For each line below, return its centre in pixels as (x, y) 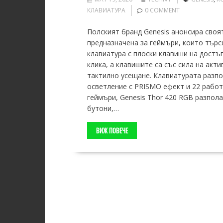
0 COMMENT (162, 10)
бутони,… (103, 109)
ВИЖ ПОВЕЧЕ (112, 131)
